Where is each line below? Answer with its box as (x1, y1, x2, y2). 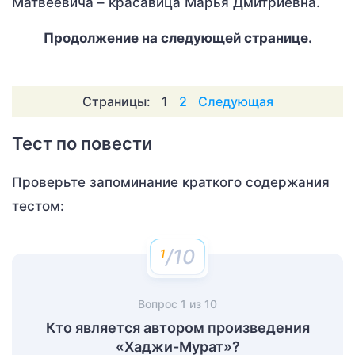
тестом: (12, 198, 64, 214)
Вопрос (138, 297, 181, 311)
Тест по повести (12, 133, 152, 154)
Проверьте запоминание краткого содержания (12, 174, 330, 190)
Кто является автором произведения (45, 319, 310, 336)
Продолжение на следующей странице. (43, 30, 312, 46)
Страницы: (82, 94, 151, 109)
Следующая (197, 94, 273, 109)
